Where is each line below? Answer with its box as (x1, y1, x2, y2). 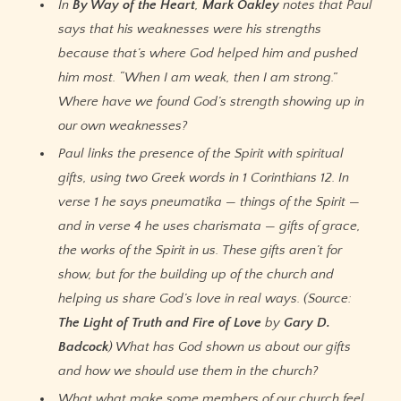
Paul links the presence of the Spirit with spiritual (58, 146, 344, 162)
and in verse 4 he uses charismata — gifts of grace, (58, 218, 361, 235)
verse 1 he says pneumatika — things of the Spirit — (58, 194, 360, 210)
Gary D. (284, 315, 330, 331)
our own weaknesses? (58, 118, 187, 134)
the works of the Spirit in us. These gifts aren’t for (58, 243, 342, 259)
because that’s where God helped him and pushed (58, 46, 358, 62)
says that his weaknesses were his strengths (58, 21, 321, 38)
